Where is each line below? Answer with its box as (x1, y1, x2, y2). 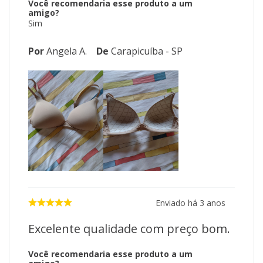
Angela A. (46, 45, 87, 58)
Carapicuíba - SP (111, 45, 183, 58)
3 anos (200, 197, 225, 208)
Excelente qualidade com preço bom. (28, 221, 230, 237)
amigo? (28, 7, 59, 19)
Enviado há (156, 197, 200, 208)
